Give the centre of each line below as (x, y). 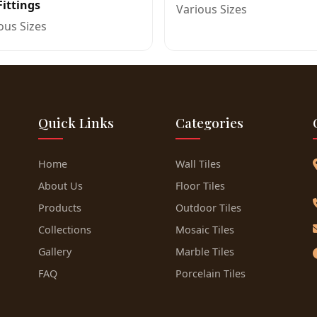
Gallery (55, 252)
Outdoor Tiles (208, 208)
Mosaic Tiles (205, 230)
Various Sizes (212, 9)
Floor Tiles (200, 186)
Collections (65, 230)
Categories (209, 122)
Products (60, 208)
